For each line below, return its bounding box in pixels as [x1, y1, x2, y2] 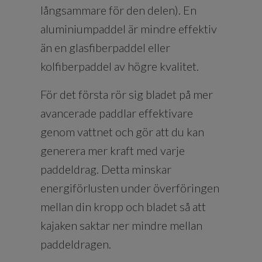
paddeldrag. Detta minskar [40, 161, 171, 176]
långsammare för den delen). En [40, 2, 196, 17]
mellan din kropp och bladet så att [40, 199, 206, 213]
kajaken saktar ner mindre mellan [40, 218, 202, 232]
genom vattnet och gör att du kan [40, 124, 204, 139]
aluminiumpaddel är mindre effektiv [40, 21, 217, 36]
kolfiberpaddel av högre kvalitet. [40, 58, 199, 73]
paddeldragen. [40, 236, 111, 251]
